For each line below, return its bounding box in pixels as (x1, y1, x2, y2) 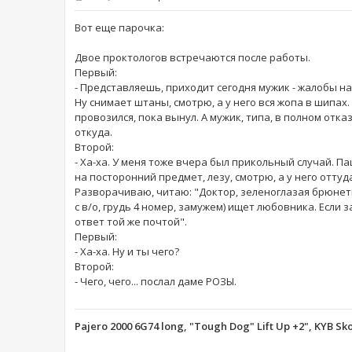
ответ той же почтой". (75, 214, 187, 229)
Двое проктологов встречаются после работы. (75, 49, 310, 64)
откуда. (75, 124, 112, 139)
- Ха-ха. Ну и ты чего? (75, 244, 179, 258)
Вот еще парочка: (75, 20, 164, 35)
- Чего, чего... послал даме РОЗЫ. (75, 273, 236, 288)
